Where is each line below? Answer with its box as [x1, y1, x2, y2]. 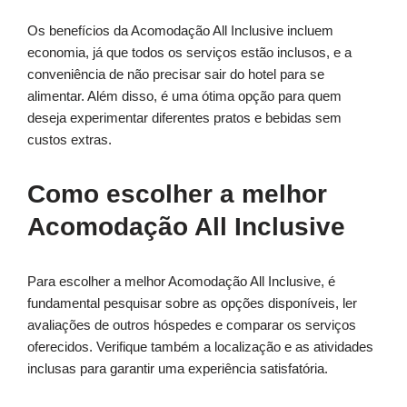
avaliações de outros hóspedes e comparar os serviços [27, 317, 356, 333]
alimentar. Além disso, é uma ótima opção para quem [27, 88, 342, 104]
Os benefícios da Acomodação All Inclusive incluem [27, 23, 333, 39]
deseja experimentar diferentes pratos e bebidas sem [27, 110, 342, 126]
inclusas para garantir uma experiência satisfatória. [27, 361, 328, 377]
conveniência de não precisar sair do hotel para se [27, 66, 324, 83]
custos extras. [27, 132, 112, 148]
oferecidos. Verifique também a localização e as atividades [27, 339, 373, 355]
